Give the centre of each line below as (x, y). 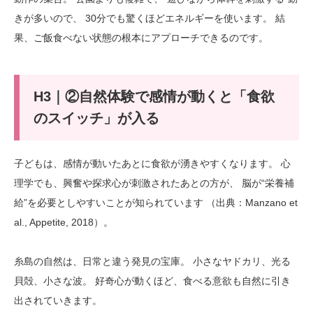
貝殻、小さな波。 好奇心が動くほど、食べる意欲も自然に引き (152, 281)
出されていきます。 (58, 301)
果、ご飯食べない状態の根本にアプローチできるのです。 (141, 37)
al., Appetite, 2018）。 (64, 223)
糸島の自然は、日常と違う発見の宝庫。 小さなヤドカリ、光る (152, 262)
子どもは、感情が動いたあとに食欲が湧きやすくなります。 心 (152, 164)
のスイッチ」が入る (96, 118)
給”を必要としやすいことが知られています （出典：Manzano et (156, 203)
